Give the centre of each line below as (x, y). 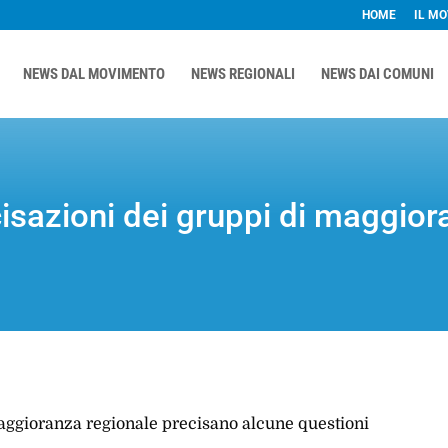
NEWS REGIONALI (242, 74)
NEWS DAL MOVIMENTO (93, 74)
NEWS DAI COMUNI (377, 74)
